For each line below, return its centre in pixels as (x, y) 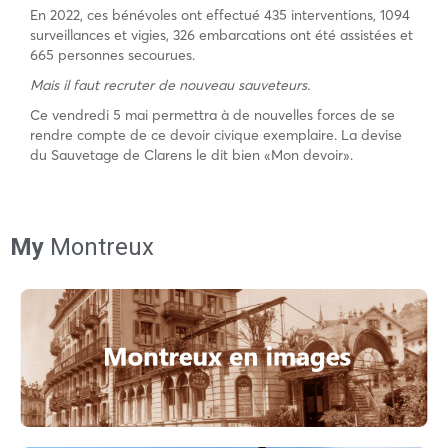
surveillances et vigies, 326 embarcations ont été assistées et (221, 34)
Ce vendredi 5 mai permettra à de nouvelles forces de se (212, 114)
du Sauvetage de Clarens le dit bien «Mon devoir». (191, 154)
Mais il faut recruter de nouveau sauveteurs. (170, 84)
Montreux (99, 246)
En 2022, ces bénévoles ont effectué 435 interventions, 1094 (220, 14)
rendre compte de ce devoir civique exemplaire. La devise (216, 134)
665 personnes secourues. (112, 54)
